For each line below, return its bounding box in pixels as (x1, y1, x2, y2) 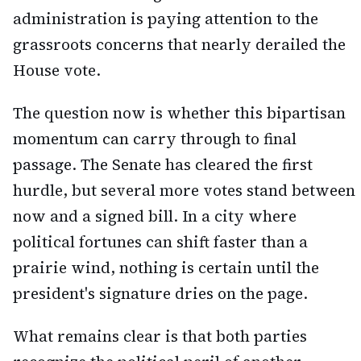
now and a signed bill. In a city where (13, 205, 297, 226)
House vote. (13, 59, 101, 81)
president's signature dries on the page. (13, 282, 308, 304)
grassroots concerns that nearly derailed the (13, 33, 346, 55)
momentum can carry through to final (13, 127, 297, 149)
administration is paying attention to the (13, 7, 318, 29)
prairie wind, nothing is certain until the (13, 256, 319, 278)
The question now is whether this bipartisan (13, 102, 346, 123)
